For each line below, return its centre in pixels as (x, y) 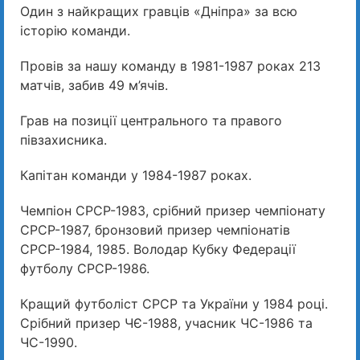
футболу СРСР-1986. (85, 269)
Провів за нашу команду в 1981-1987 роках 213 (170, 66)
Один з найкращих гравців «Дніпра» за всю (159, 12)
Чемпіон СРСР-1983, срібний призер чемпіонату (173, 211)
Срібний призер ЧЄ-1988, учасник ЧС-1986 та (166, 323)
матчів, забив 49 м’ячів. (94, 86)
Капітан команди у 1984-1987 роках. (136, 176)
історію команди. (75, 31)
